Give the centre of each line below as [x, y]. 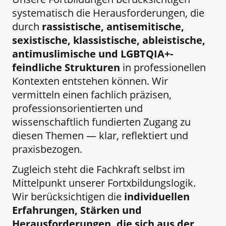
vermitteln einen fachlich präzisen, [92, 95]
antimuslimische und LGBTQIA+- [93, 54]
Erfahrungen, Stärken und [77, 210]
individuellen [157, 196]
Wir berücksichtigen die [68, 196]
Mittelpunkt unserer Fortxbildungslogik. [104, 183]
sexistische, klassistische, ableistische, [109, 40]
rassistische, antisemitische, [113, 27]
